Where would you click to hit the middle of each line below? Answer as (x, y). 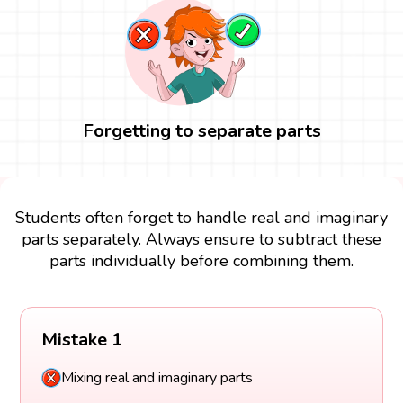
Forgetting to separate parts (201, 130)
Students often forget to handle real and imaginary (201, 217)
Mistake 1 (81, 340)
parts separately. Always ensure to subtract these (201, 239)
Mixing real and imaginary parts (157, 378)
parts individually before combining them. (201, 260)
